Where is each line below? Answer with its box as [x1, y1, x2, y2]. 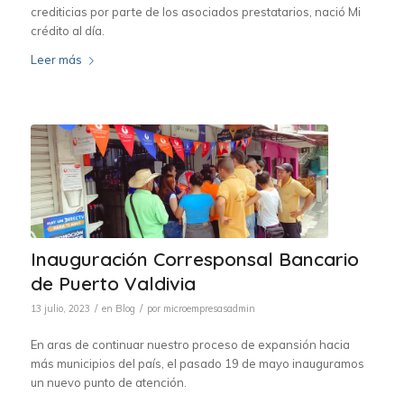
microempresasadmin [162, 301, 255, 315]
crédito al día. [30, 23, 105, 38]
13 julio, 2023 [30, 301, 90, 315]
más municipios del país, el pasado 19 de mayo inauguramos [30, 355, 364, 371]
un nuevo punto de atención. [30, 374, 187, 390]
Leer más [30, 51, 82, 67]
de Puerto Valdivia [30, 271, 196, 295]
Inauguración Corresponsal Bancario [30, 246, 359, 271]
